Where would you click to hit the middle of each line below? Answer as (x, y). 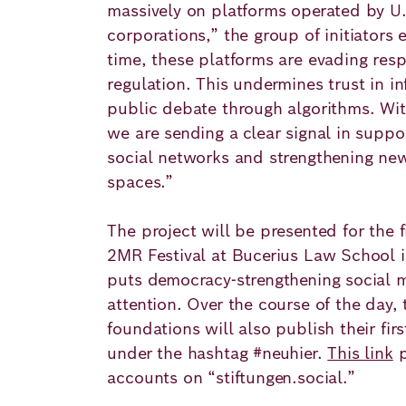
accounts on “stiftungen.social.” (231, 377)
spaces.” (140, 182)
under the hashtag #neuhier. (217, 353)
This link (360, 353)
